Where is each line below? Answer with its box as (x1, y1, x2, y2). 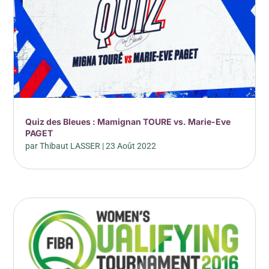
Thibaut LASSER (40, 141, 101, 151)
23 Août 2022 (106, 141, 157, 151)
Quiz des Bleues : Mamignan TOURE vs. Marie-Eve (25, 116, 231, 127)
